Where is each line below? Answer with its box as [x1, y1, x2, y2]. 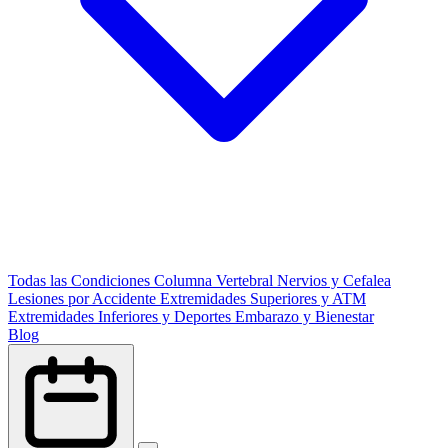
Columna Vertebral [154, 272, 277, 289]
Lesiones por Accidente [8, 290, 160, 307]
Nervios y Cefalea [277, 272, 391, 289]
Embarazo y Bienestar [235, 308, 374, 325]
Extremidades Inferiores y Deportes [8, 308, 235, 325]
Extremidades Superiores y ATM [160, 290, 366, 307]
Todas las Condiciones [8, 272, 154, 289]
